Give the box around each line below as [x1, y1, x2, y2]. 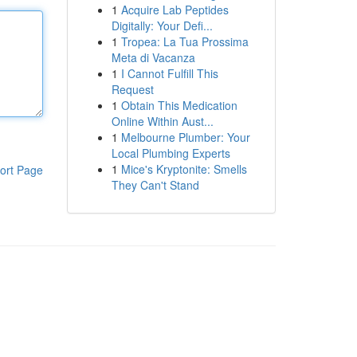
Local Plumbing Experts [111, 145, 230, 161]
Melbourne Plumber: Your [120, 129, 250, 145]
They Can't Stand [111, 177, 199, 193]
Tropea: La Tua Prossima [120, 33, 249, 49]
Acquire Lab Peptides [120, 2, 229, 18]
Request [111, 81, 154, 97]
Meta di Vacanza [111, 49, 195, 65]
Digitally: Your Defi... [111, 18, 213, 33]
